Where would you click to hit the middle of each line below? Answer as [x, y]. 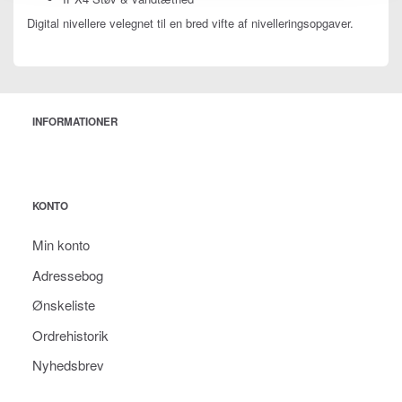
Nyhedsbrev [68, 365]
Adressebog [68, 275]
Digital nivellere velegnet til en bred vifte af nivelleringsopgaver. [190, 23]
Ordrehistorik [70, 335]
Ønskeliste [64, 304]
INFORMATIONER [75, 122]
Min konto [61, 244]
